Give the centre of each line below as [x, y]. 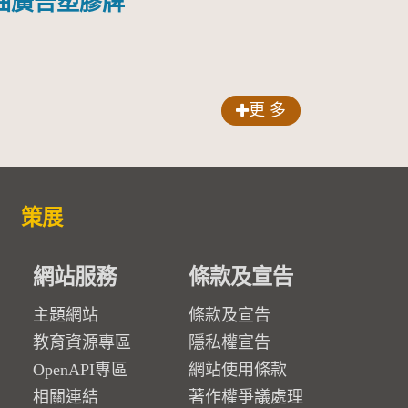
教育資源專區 [82, 343]
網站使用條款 [237, 370]
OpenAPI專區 [80, 370]
